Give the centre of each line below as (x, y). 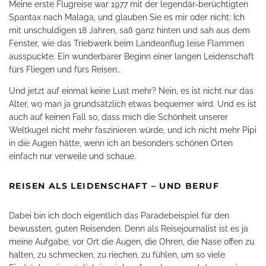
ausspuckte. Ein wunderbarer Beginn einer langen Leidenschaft (132, 56)
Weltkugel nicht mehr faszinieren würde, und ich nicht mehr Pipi (133, 130)
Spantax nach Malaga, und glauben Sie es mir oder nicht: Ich (127, 17)
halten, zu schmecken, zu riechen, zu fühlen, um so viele (117, 255)
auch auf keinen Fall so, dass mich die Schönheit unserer (118, 117)
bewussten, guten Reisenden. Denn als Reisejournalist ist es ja (129, 229)
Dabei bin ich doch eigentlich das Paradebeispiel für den (119, 216)
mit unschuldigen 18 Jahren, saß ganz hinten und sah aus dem (129, 30)
